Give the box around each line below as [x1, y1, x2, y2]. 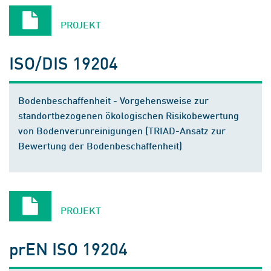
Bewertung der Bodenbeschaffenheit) [18, 140, 182, 151]
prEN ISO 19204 [9, 238, 128, 259]
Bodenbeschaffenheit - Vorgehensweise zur [18, 94, 209, 106]
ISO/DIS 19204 [9, 52, 119, 73]
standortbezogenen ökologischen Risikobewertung [18, 109, 239, 121]
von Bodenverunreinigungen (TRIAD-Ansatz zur [18, 125, 226, 136]
